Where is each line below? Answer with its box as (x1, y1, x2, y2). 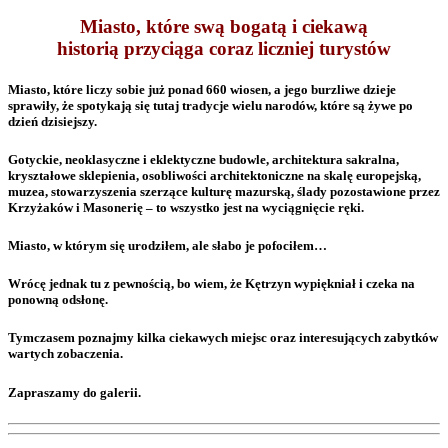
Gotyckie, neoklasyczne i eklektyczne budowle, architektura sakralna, (8, 151, 399, 167)
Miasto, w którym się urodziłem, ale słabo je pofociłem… (8, 238, 327, 254)
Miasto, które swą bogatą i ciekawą (80, 15, 368, 37)
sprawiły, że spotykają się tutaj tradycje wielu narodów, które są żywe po (8, 97, 413, 113)
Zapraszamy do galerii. (8, 384, 141, 400)
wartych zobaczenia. (8, 346, 123, 362)
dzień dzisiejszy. (8, 113, 97, 129)
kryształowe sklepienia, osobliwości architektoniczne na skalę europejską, (8, 167, 421, 183)
